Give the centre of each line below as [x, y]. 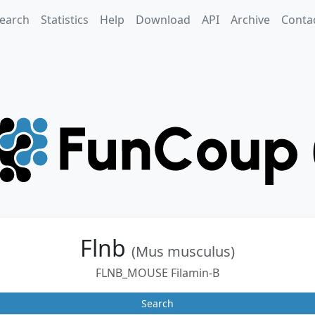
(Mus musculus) [183, 251]
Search [157, 303]
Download [163, 20]
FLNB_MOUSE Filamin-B [157, 273]
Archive [250, 20]
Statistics [64, 20]
